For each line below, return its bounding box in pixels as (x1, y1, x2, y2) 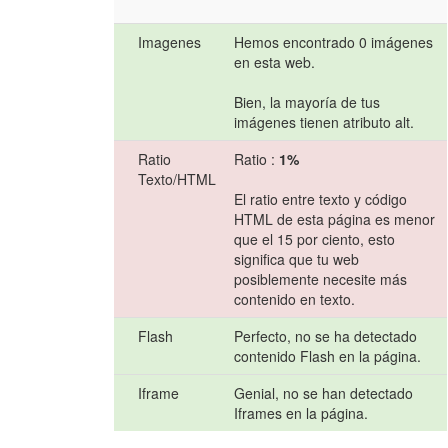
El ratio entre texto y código (234, 189, 408, 210)
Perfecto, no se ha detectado (234, 326, 418, 347)
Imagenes (138, 32, 202, 53)
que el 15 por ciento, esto (234, 229, 396, 250)
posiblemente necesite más (234, 269, 408, 290)
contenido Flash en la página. (234, 346, 422, 367)
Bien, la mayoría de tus (234, 92, 381, 113)
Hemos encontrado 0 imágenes (234, 32, 434, 53)
